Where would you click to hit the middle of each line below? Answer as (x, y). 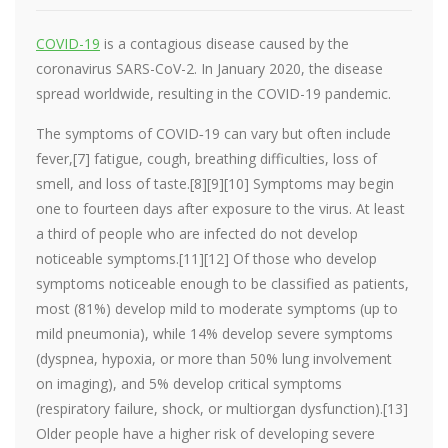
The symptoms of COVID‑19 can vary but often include (213, 133)
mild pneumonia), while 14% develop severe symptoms (214, 333)
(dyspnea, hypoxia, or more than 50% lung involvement (214, 358)
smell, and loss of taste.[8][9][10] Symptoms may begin (215, 183)
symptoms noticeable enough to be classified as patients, (222, 283)
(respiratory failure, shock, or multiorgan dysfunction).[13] (222, 408)
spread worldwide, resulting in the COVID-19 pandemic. (213, 93)
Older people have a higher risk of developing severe (205, 433)
